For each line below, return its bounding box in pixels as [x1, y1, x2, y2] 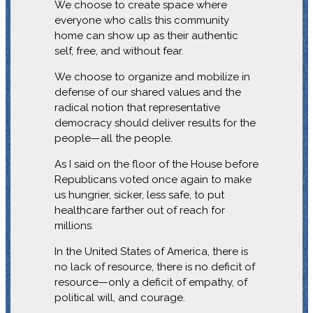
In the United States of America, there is [54, 245, 248, 258]
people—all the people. [54, 131, 173, 145]
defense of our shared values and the [54, 85, 241, 99]
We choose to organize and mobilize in [54, 70, 250, 83]
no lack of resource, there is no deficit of [54, 260, 255, 273]
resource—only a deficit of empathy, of [54, 275, 247, 289]
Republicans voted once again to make [54, 173, 252, 186]
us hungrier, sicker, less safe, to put [54, 188, 224, 201]
